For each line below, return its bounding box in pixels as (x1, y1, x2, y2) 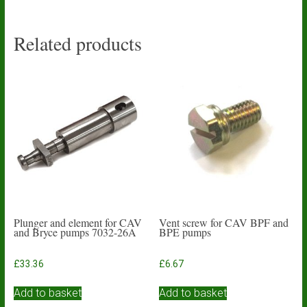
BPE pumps (159, 225, 212, 239)
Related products (13, 29, 142, 56)
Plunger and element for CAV (13, 215, 142, 230)
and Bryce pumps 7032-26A (13, 225, 136, 239)
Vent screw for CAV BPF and (159, 215, 289, 230)
